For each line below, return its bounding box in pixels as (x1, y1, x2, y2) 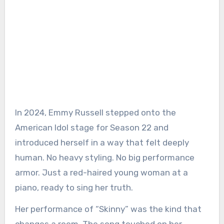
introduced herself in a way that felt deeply (14, 137, 189, 148)
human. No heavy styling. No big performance (14, 152, 194, 163)
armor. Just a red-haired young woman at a (14, 167, 188, 178)
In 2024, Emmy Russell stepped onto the (14, 107, 176, 118)
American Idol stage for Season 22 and (14, 122, 168, 133)
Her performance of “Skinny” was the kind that (14, 204, 201, 214)
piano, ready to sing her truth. (14, 182, 133, 193)
